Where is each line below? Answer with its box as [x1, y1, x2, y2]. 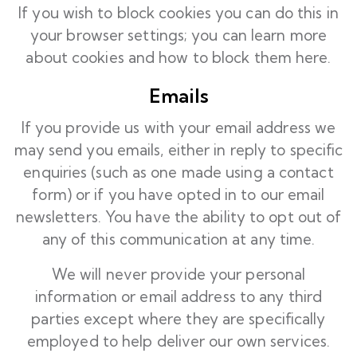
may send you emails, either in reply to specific [14, 140, 343, 159]
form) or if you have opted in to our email [32, 185, 325, 204]
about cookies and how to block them [25, 48, 296, 67]
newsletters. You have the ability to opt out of [15, 207, 342, 226]
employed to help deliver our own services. [26, 331, 331, 351]
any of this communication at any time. [41, 229, 316, 249]
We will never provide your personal [51, 265, 306, 284]
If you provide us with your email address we [21, 118, 336, 137]
